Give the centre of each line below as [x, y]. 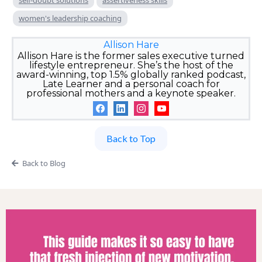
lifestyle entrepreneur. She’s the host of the [131, 65]
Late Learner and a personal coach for [131, 84]
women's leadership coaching [70, 18]
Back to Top [131, 138]
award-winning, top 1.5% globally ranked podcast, [131, 74]
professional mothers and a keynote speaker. [131, 93]
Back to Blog [44, 163]
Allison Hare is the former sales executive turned [131, 56]
